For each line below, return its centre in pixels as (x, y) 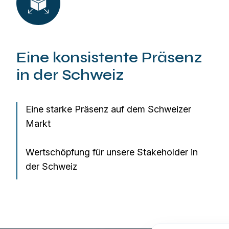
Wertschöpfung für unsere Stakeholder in (112, 152)
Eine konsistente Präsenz (109, 58)
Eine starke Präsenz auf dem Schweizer (108, 109)
